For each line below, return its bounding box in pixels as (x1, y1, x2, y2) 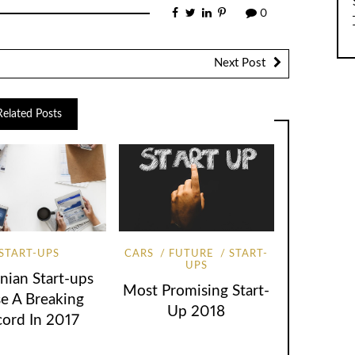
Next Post (214, 57, 265, 70)
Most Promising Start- (123, 283, 270, 299)
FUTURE (169, 249, 215, 260)
